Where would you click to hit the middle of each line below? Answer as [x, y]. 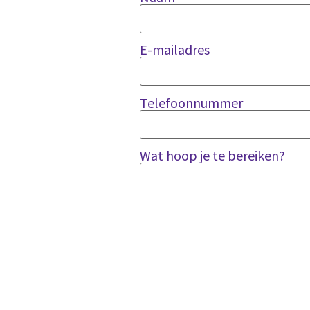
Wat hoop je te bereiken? [212, 156]
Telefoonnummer [191, 102]
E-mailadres [174, 50]
